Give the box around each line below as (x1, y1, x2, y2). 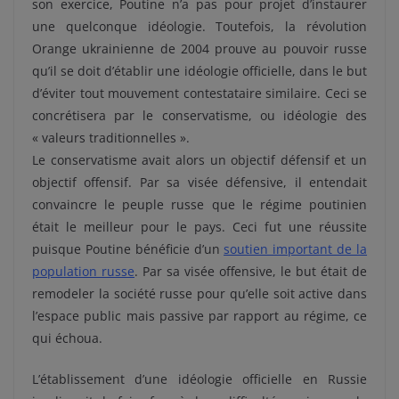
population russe (32, 263, 134, 281)
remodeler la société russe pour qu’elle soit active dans (32, 285, 367, 303)
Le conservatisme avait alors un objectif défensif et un (32, 151, 367, 169)
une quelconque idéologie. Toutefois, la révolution (32, 18, 367, 36)
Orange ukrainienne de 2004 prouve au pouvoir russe (32, 40, 367, 58)
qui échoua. (32, 330, 102, 347)
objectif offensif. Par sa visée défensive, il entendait (32, 174, 367, 191)
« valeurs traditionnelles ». (32, 129, 190, 147)
